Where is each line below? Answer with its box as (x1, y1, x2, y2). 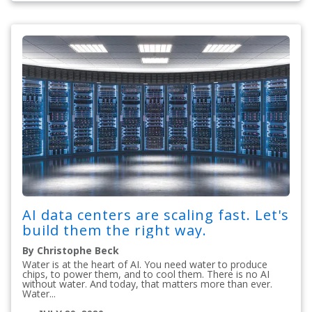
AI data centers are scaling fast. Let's (22, 205, 289, 224)
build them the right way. (22, 220, 207, 240)
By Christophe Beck (22, 243, 119, 257)
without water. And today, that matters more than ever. (22, 276, 272, 290)
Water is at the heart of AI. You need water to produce (22, 257, 267, 271)
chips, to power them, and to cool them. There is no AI (22, 267, 270, 281)
